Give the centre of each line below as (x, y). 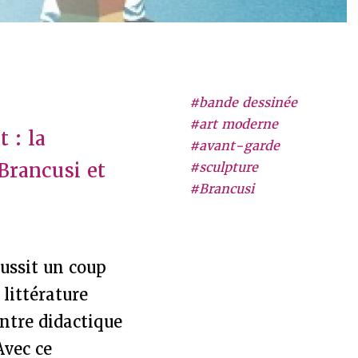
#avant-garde (234, 146)
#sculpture (223, 167)
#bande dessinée (243, 103)
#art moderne (233, 124)
